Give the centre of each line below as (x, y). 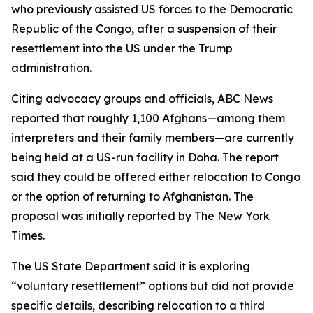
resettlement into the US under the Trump (122, 48)
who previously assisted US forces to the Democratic (152, 9)
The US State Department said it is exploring (131, 266)
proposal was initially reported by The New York (140, 216)
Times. (28, 235)
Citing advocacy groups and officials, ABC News (142, 99)
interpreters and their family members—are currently (153, 138)
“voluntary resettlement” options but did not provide (153, 286)
